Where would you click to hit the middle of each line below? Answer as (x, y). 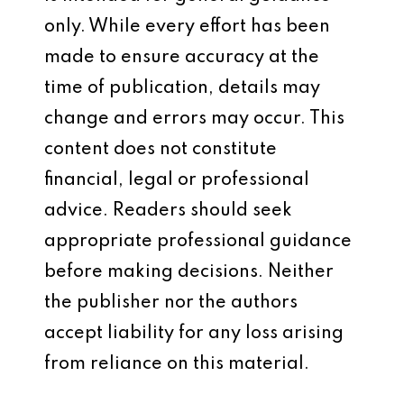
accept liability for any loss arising (194, 334)
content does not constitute (161, 150)
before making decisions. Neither (189, 272)
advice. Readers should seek (168, 211)
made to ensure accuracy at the (182, 58)
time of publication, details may (182, 88)
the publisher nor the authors (171, 303)
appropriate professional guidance (198, 242)
